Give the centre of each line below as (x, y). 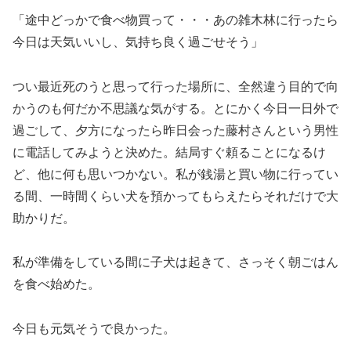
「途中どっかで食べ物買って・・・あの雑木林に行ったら (175, 20)
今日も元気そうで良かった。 (94, 329)
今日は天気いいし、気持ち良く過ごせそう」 (138, 42)
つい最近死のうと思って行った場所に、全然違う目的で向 (175, 86)
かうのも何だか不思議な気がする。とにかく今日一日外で (175, 108)
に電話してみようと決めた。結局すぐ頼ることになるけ (169, 152)
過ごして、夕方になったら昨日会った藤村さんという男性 (175, 130)
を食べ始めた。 (56, 284)
